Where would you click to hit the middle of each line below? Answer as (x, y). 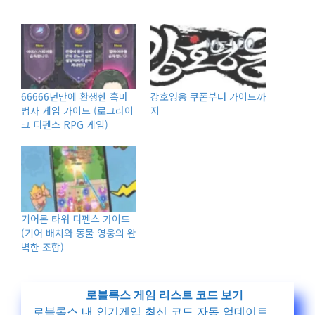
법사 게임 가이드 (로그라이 (77, 111)
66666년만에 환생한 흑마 (75, 97)
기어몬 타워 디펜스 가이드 (76, 219)
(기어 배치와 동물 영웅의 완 (79, 233)
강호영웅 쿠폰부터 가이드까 (208, 97)
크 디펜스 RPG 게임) (65, 125)
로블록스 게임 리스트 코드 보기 (165, 295)
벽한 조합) (43, 247)
